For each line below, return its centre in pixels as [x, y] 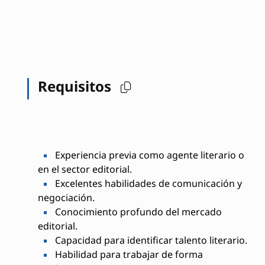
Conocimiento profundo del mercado [137, 212]
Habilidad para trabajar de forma [127, 255]
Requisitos [76, 86]
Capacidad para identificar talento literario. [150, 240]
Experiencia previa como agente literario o [148, 155]
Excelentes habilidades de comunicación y [147, 184]
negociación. [66, 198]
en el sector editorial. [85, 169]
